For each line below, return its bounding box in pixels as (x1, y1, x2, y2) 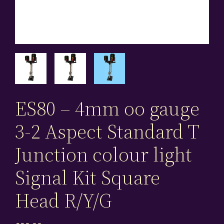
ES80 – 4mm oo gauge (15, 95, 200, 122)
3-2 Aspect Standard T (15, 118, 199, 145)
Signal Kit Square (15, 164, 160, 191)
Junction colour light (15, 141, 192, 168)
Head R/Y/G (15, 187, 112, 214)
